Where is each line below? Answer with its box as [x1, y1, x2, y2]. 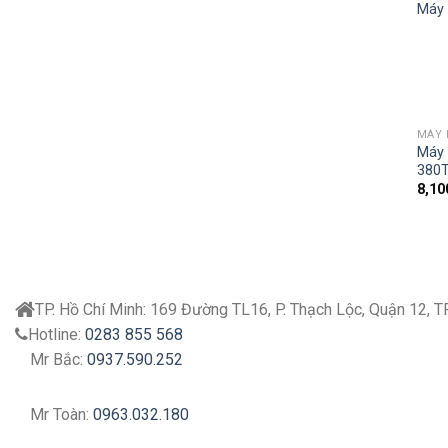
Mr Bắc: [30, 350, 83, 370]
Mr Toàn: [30, 405, 89, 425]
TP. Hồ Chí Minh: [35, 300, 146, 320]
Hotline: [28, 325, 85, 345]
